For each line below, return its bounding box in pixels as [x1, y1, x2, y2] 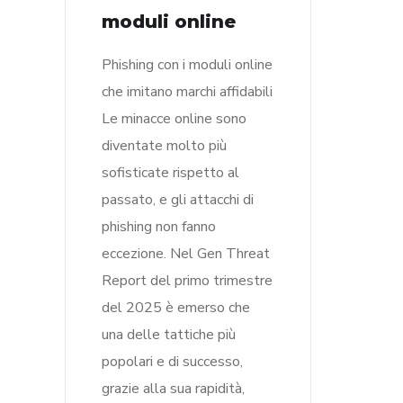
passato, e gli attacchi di [102, 190, 254, 210]
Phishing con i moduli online [102, 55, 273, 75]
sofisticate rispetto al [102, 163, 239, 183]
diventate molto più [102, 136, 227, 156]
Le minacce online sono [102, 109, 246, 129]
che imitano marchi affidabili [102, 82, 273, 102]
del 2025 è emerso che [102, 298, 250, 318]
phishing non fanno [102, 217, 216, 237]
